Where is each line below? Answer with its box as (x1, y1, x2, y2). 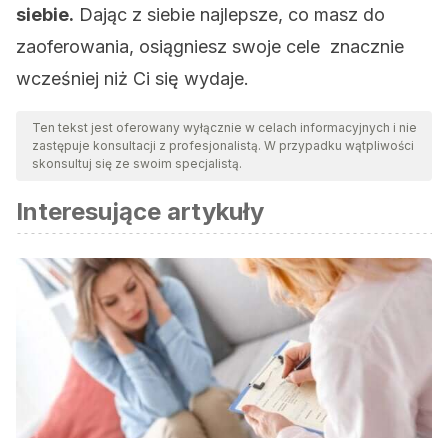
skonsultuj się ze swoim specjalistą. (32, 156, 242, 171)
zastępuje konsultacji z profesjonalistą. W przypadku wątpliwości (32, 138, 414, 153)
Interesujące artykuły (16, 197, 264, 226)
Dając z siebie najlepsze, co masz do (74, 4, 385, 25)
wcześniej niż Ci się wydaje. (16, 68, 249, 89)
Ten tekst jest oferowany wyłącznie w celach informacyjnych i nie (32, 120, 417, 135)
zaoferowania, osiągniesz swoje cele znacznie (16, 36, 404, 57)
